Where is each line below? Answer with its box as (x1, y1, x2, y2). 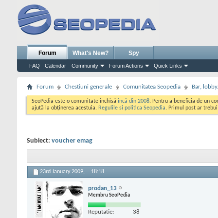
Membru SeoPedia (88, 192, 130, 198)
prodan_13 (88, 185, 117, 192)
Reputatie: (88, 208, 114, 215)
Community (72, 63, 98, 69)
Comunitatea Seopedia (123, 84, 181, 90)
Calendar (45, 63, 66, 69)
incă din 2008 (118, 98, 149, 104)
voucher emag (52, 137, 92, 145)
